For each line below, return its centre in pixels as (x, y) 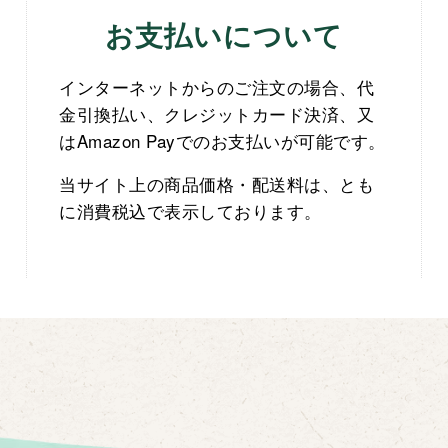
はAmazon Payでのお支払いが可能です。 (222, 141)
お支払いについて (224, 35)
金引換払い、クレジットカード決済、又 (217, 114)
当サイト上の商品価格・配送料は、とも (217, 184)
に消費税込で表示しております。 (190, 211)
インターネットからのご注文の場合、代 (217, 87)
